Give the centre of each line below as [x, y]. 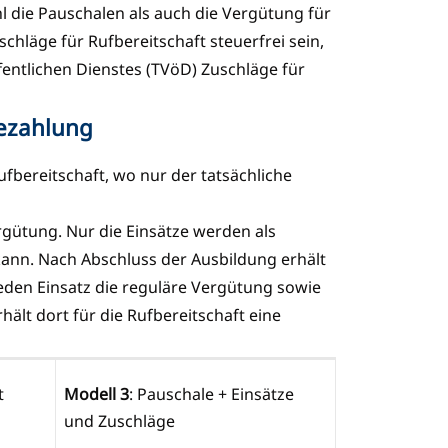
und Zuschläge [121, 420]
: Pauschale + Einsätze [211, 393]
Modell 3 [96, 393]
